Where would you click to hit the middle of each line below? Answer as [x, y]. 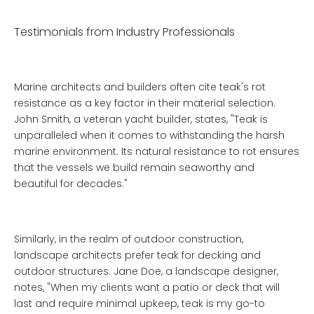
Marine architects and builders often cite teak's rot [140, 87]
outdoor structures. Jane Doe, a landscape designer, [146, 271]
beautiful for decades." [71, 184]
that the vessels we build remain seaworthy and [134, 168]
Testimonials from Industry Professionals [124, 32]
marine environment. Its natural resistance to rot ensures [157, 151]
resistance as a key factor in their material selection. [145, 103]
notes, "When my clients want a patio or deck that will [147, 287]
